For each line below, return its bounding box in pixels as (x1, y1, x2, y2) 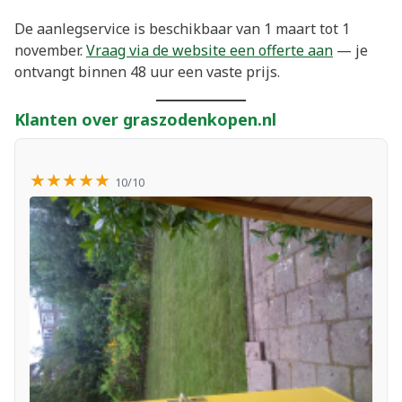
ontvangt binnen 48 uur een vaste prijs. (14, 61, 280, 82)
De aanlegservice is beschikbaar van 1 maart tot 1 (14, 18, 350, 39)
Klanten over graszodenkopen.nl (14, 108, 276, 130)
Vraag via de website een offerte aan (86, 39, 333, 60)
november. (14, 39, 86, 60)
